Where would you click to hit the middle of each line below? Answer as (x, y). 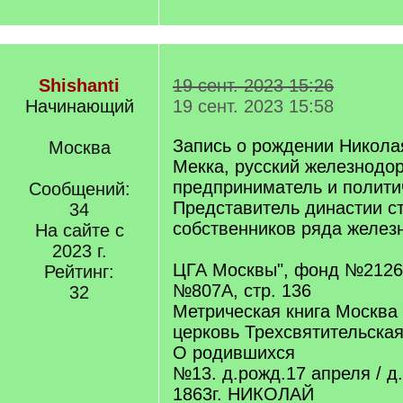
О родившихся (234, 353)
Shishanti (79, 85)
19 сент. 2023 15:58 (253, 106)
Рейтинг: (79, 272)
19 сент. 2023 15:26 (253, 85)
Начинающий (79, 106)
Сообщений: (79, 189)
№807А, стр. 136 (242, 291)
